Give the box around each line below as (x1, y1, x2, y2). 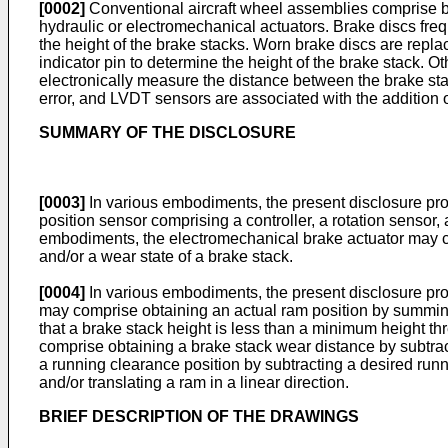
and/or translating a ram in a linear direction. (39, 374, 349, 391)
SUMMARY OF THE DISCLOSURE (39, 124, 296, 141)
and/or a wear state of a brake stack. (39, 248, 293, 265)
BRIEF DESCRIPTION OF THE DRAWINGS (39, 408, 359, 425)
